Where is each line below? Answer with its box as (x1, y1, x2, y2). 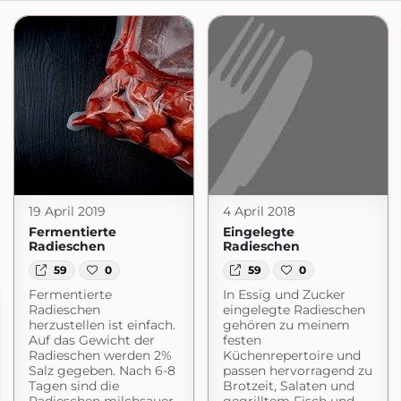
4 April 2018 (222, 203, 295, 219)
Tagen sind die (28, 378, 119, 395)
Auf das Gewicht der (28, 332, 155, 349)
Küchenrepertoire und (222, 347, 361, 364)
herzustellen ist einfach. (28, 317, 175, 334)
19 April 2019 (28, 203, 106, 219)
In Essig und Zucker (222, 286, 346, 303)
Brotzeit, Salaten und (222, 378, 354, 395)
